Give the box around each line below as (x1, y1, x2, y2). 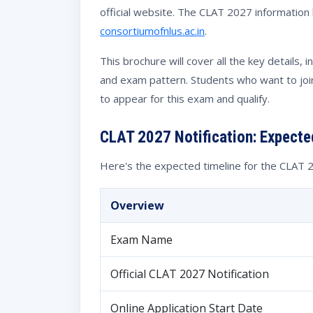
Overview (110, 197, 164, 213)
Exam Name (110, 231, 173, 247)
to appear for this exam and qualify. (100, 91, 270, 105)
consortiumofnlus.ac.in (100, 23, 205, 38)
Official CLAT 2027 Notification (110, 265, 269, 282)
